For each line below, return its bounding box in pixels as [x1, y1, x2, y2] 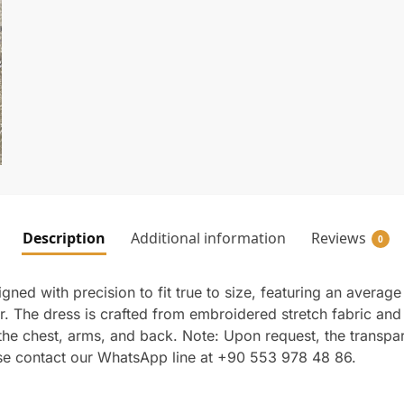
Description [22, 228, 106, 249]
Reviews [310, 228, 366, 249]
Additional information [130, 228, 286, 249]
